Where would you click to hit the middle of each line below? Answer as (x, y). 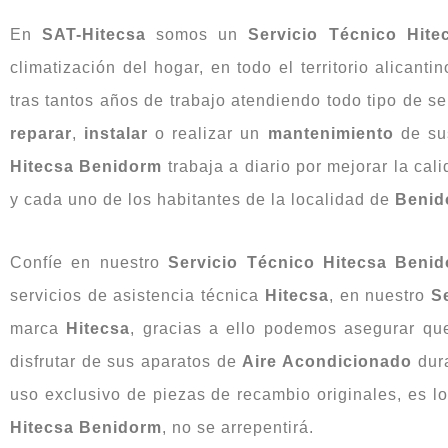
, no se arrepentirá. (238, 427)
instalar (116, 133)
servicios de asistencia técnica (137, 295)
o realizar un (208, 133)
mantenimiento (330, 133)
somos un (197, 34)
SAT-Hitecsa (94, 34)
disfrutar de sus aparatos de (126, 361)
